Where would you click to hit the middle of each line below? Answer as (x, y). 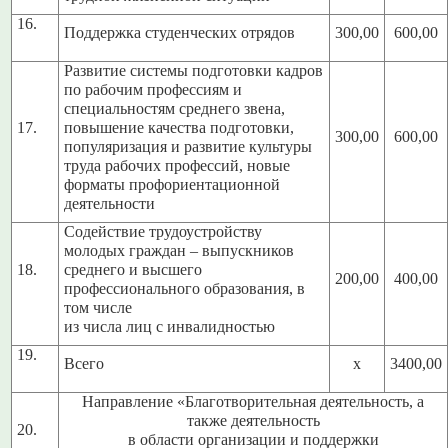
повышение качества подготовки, (179, 128)
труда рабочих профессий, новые (177, 166)
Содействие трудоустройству (163, 232)
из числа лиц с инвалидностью (170, 327)
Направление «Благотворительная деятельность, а (253, 402)
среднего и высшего (133, 270)
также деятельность (253, 421)
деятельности (110, 204)
